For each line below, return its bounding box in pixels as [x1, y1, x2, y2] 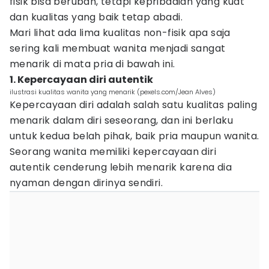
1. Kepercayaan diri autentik [10, 73, 153, 86]
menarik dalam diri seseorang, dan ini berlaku [10, 113, 233, 127]
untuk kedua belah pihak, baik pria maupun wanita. [10, 129, 259, 143]
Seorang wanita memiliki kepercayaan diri [10, 145, 216, 159]
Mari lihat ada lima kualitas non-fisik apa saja [10, 26, 231, 40]
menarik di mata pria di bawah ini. [10, 57, 175, 71]
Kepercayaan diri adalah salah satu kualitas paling [10, 98, 257, 112]
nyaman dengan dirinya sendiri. [10, 176, 163, 190]
